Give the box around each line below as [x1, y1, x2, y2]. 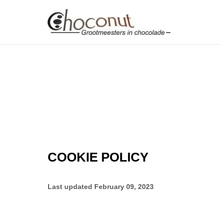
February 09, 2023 [94, 183, 154, 191]
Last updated [48, 183, 94, 191]
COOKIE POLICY [48, 150, 148, 165]
